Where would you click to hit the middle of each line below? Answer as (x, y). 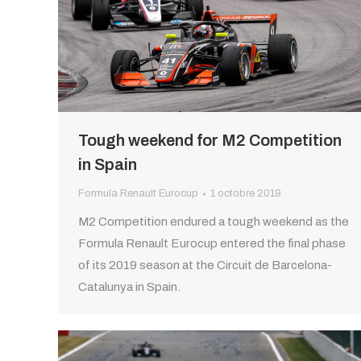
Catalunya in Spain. (129, 287)
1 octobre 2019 (246, 194)
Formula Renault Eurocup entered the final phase (212, 244)
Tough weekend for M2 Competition (210, 141)
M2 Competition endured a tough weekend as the (214, 222)
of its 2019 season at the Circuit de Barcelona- (205, 266)
